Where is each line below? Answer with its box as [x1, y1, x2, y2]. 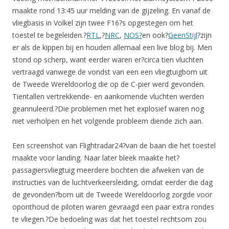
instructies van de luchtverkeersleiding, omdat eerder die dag [12, 177, 213, 187]
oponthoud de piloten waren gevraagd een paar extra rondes [12, 202, 214, 212]
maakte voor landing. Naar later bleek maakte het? [12, 153, 179, 163]
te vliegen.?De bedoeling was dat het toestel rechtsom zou [12, 214, 207, 224]
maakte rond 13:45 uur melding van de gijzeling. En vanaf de [12, 6, 211, 15]
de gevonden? [12, 190, 58, 199]
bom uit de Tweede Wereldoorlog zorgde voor [58, 190, 212, 199]
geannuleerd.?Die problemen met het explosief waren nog [12, 104, 204, 113]
